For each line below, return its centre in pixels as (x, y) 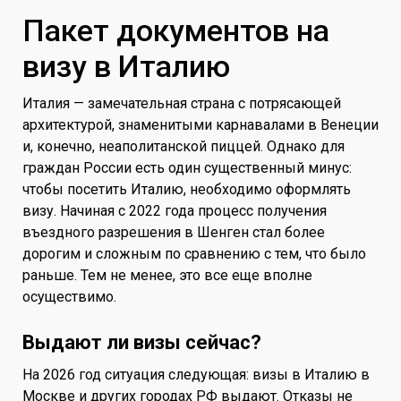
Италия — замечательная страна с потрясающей (182, 103)
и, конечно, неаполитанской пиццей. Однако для (183, 146)
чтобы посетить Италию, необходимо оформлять (187, 189)
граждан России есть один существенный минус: (187, 167)
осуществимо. (69, 296)
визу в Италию (126, 66)
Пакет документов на (176, 30)
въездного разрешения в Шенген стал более (174, 232)
